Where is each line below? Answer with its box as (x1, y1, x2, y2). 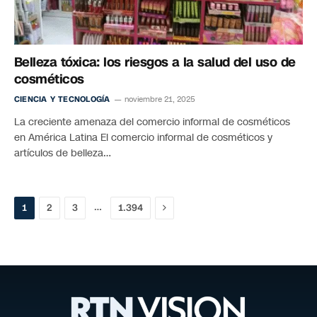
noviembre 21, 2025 (125, 93, 196, 105)
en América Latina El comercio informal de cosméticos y (14, 130, 272, 144)
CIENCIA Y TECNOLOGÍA (14, 93, 110, 105)
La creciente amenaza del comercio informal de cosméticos (14, 115, 290, 129)
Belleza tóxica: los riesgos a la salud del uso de (14, 52, 296, 71)
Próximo (162, 200, 200, 214)
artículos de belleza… (14, 146, 111, 160)
